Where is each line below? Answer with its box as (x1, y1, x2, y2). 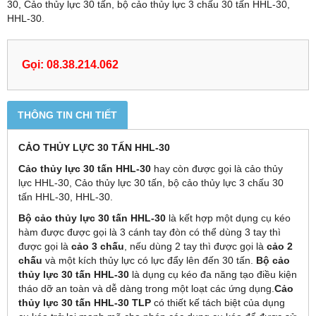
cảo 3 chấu (71, 241, 124, 252)
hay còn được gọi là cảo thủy (151, 163, 283, 174)
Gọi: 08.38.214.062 (22, 58, 119, 71)
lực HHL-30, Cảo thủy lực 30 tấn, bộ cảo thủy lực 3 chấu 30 (18, 177, 284, 188)
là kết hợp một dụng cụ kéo (166, 212, 291, 224)
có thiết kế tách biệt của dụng (151, 297, 285, 308)
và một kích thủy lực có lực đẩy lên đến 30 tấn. (42, 255, 256, 266)
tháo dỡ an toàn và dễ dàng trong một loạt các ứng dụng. (18, 283, 274, 294)
